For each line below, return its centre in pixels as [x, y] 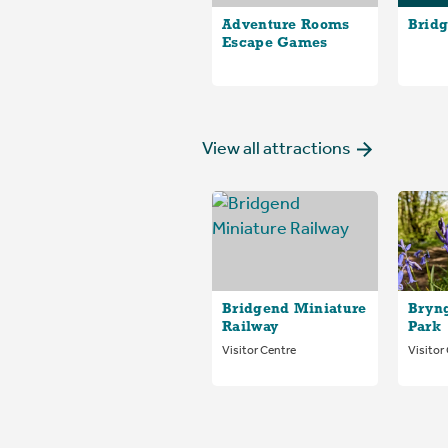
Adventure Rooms [286, 25]
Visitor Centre [259, 349]
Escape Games [275, 43]
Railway [250, 327]
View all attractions [276, 147]
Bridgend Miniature [294, 309]
